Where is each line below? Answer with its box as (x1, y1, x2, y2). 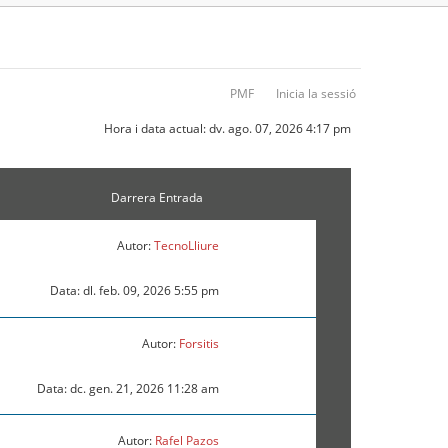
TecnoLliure (153, 237, 219, 255)
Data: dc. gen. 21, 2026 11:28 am (36, 380, 219, 398)
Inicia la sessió (276, 85, 356, 102)
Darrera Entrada (110, 189, 203, 207)
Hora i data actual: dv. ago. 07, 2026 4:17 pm (104, 120, 351, 137)
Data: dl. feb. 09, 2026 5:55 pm (49, 282, 219, 300)
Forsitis (178, 335, 219, 353)
